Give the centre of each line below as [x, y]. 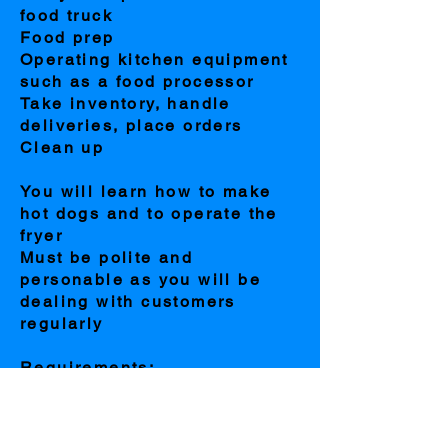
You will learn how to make [146, 191]
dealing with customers [128, 301]
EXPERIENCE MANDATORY [148, 411]
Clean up [62, 147]
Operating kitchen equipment [154, 59]
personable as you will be [140, 279]
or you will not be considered [156, 433]
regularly [68, 323]
